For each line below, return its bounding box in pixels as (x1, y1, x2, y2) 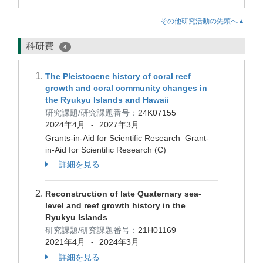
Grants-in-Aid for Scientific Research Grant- (45, 133, 209, 143)
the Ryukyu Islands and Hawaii (45, 95, 169, 104)
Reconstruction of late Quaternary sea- (45, 189, 201, 198)
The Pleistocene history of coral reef (45, 72, 191, 81)
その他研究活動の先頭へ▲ (160, 17, 245, 25)
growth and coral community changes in (45, 83, 207, 93)
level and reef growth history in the (45, 201, 186, 210)
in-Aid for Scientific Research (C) (45, 145, 166, 154)
